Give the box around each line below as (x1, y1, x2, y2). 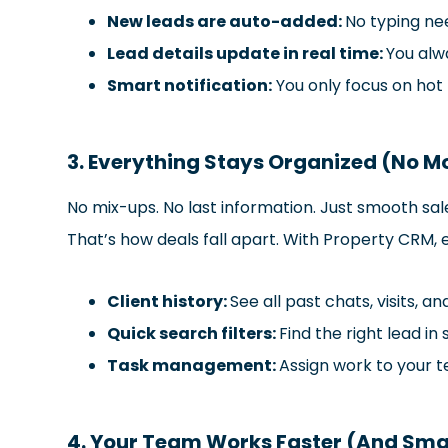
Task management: (107, 353, 280, 377)
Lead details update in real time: (107, 41, 387, 65)
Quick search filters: (107, 321, 280, 345)
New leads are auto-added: (107, 9, 346, 33)
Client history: (107, 289, 231, 313)
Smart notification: (107, 73, 273, 97)
